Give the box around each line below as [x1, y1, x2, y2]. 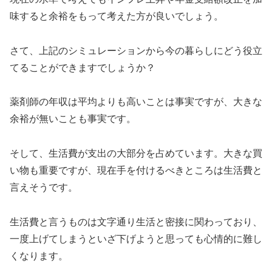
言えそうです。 [10, 182, 78, 193]
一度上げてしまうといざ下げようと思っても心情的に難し [10, 234, 262, 245]
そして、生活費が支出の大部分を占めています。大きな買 [10, 148, 262, 159]
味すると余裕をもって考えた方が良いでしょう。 [10, 10, 223, 21]
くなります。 [10, 251, 68, 262]
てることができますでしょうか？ [10, 62, 155, 73]
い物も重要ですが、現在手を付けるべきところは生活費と [10, 165, 262, 176]
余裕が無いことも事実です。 [10, 114, 136, 124]
